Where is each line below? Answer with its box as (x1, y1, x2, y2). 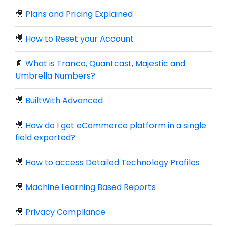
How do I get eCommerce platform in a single (25, 119, 206, 131)
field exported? (15, 131, 75, 143)
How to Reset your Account (25, 32, 134, 45)
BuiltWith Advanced (25, 94, 103, 106)
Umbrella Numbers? (15, 69, 95, 82)
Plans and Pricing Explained (25, 8, 133, 20)
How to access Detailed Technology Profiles (25, 156, 200, 168)
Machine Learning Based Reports (25, 181, 156, 193)
